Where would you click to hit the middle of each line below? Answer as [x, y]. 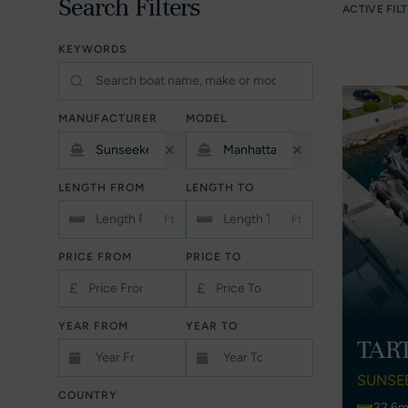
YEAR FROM [93, 326]
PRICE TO [214, 257]
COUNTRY [88, 395]
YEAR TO [212, 326]
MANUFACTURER [108, 118]
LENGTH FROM [102, 188]
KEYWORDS [92, 49]
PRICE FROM [95, 257]
